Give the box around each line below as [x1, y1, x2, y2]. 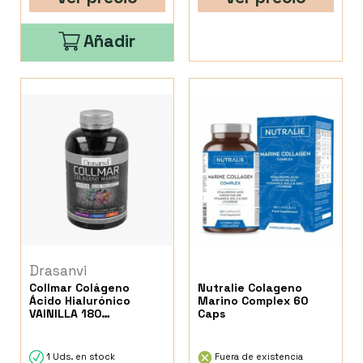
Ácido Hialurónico [29, 293, 130, 309]
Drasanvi [29, 262, 87, 280]
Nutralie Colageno [198, 280, 303, 296]
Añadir [83, 29, 136, 52]
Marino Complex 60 [198, 293, 309, 309]
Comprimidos [29, 319, 102, 335]
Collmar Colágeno [29, 280, 130, 296]
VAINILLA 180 [29, 306, 101, 322]
